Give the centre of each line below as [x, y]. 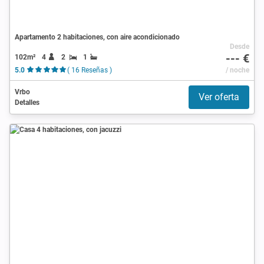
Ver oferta [219, 97]
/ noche [237, 70]
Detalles [27, 102]
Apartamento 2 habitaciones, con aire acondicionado [97, 37]
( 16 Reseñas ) [89, 70]
